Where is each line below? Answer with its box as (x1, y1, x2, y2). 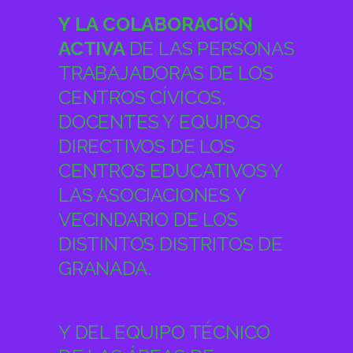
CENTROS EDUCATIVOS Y (58, 159, 283, 183)
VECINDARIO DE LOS (58, 208, 238, 232)
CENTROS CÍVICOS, (58, 86, 226, 110)
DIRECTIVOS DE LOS (58, 135, 235, 158)
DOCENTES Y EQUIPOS (58, 110, 261, 134)
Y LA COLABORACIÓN (58, 13, 253, 36)
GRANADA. (58, 257, 151, 281)
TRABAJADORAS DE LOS (58, 61, 273, 85)
